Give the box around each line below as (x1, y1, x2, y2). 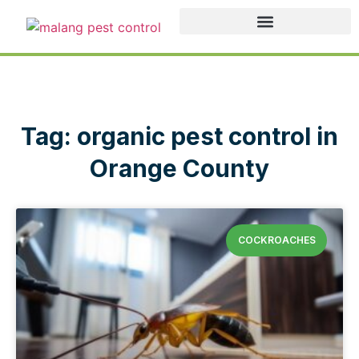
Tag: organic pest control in (21, 121, 338, 151)
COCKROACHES (237, 233, 316, 246)
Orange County (90, 153, 269, 183)
